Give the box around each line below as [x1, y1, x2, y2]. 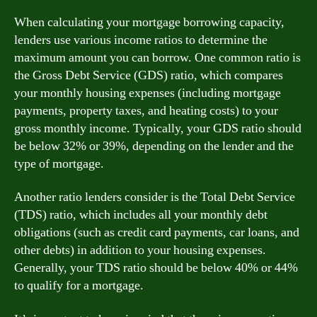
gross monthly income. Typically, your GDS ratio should [14, 120, 301, 137]
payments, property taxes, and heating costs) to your [14, 102, 278, 119]
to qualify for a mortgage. [14, 277, 144, 294]
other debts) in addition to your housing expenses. [14, 242, 266, 258]
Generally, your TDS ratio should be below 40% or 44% [14, 260, 298, 276]
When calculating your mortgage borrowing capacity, [14, 13, 284, 30]
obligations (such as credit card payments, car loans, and [14, 224, 299, 241]
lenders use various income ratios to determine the [14, 31, 267, 48]
